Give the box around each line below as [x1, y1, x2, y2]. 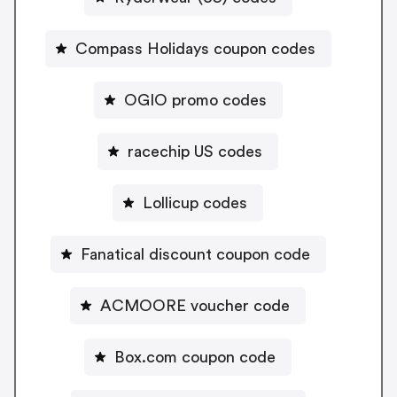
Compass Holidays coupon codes [74, 40, 315, 57]
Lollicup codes [143, 194, 247, 211]
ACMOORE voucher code [100, 297, 290, 314]
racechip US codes [128, 143, 262, 160]
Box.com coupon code [114, 348, 276, 365]
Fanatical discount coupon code [80, 245, 310, 262]
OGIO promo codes [123, 91, 267, 108]
